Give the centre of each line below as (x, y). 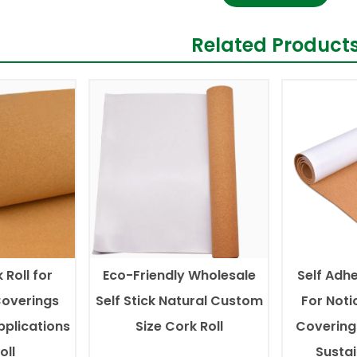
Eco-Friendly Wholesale (179, 275)
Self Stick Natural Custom (179, 300)
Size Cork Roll (179, 326)
